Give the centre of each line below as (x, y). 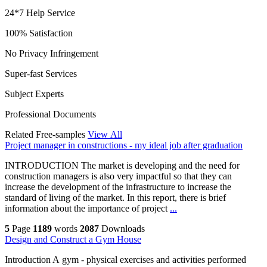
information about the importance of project (87, 209)
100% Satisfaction (39, 33)
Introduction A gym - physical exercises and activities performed (125, 260)
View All (105, 135)
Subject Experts (34, 94)
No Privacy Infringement (52, 54)
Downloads (123, 229)
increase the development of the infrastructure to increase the (118, 187)
